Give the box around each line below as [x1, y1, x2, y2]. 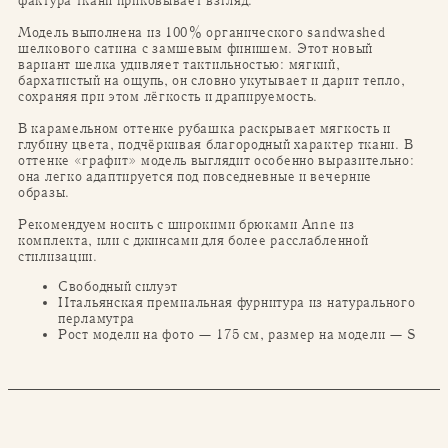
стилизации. [18, 247, 98, 265]
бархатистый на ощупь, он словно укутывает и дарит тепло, [18, 71, 406, 89]
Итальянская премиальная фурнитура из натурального [58, 293, 416, 311]
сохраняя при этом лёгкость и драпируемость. [18, 87, 319, 105]
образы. [18, 183, 70, 201]
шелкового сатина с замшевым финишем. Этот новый [18, 39, 373, 57]
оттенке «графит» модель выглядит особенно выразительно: [18, 151, 415, 169]
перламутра [58, 309, 135, 327]
